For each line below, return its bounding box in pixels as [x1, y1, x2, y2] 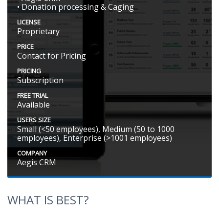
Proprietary [17, 26, 60, 37]
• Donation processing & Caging [17, 1, 134, 13]
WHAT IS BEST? [7, 192, 89, 208]
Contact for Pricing [17, 50, 86, 62]
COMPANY [17, 149, 47, 158]
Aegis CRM [17, 157, 56, 168]
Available [17, 99, 50, 110]
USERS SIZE [17, 115, 51, 125]
